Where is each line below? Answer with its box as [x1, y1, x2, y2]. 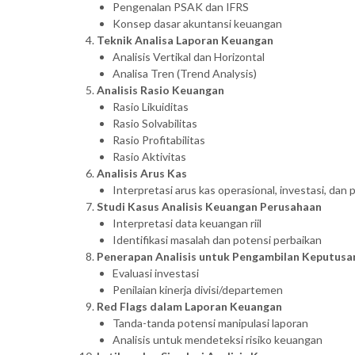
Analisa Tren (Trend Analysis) [113, 66, 257, 80]
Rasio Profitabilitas [113, 132, 205, 147]
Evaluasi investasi [113, 265, 199, 280]
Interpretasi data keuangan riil [113, 216, 261, 230]
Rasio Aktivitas [113, 149, 186, 163]
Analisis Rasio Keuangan [97, 82, 224, 97]
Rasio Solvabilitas [113, 116, 197, 130]
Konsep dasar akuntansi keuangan [113, 16, 282, 30]
